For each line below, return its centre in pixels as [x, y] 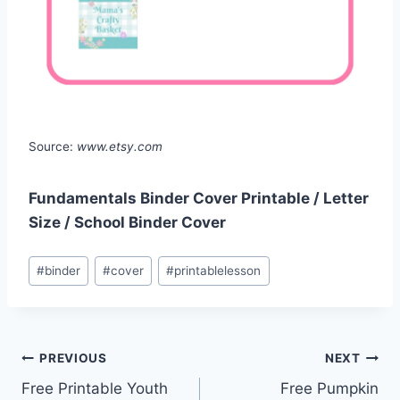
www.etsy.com [120, 146]
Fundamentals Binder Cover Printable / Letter [199, 198]
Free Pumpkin [329, 389]
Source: [53, 146]
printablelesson [218, 271]
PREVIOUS [73, 358]
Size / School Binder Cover [127, 222]
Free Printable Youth [95, 389]
